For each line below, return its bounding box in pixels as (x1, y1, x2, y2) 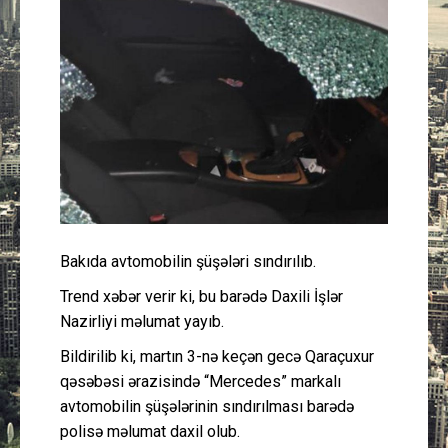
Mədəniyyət (270, 62, 336, 77)
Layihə (270, 218, 307, 233)
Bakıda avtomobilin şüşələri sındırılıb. (60, 252, 316, 271)
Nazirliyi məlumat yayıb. (60, 312, 224, 331)
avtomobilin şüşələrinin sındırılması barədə (60, 397, 354, 416)
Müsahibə (270, 114, 327, 129)
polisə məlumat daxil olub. (60, 422, 240, 441)
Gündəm (270, 270, 319, 285)
